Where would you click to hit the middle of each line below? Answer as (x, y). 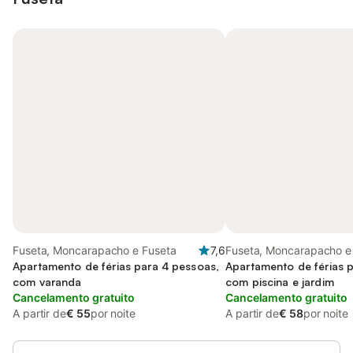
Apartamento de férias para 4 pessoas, (116, 266)
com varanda (47, 282)
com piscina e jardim (280, 282)
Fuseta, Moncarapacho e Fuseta (95, 250)
